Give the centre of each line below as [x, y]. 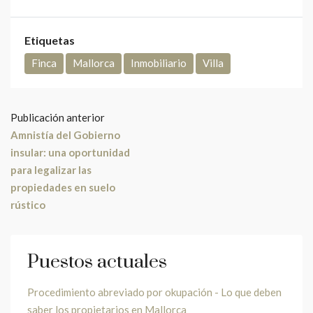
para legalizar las [51, 169]
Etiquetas [50, 40]
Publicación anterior [58, 117]
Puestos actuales [97, 262]
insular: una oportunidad [70, 152]
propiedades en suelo [63, 187]
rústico [28, 204]
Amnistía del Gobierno [65, 134]
